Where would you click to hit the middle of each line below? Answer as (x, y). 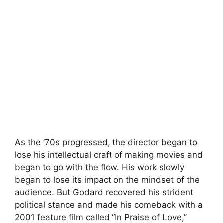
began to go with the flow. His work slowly (100, 167)
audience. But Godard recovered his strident (104, 192)
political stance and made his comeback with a (109, 205)
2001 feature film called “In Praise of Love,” (101, 217)
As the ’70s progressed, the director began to (106, 142)
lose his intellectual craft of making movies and (109, 155)
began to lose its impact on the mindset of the (107, 180)
